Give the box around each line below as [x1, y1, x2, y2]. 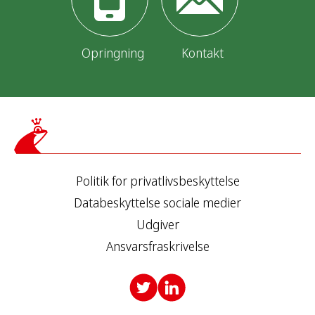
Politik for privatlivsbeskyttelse [75, 172, 240, 190]
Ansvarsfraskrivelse [105, 238, 210, 255]
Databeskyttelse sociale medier [74, 194, 241, 212]
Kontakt [181, 44, 224, 62]
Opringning [81, 44, 144, 62]
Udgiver [136, 216, 179, 233]
